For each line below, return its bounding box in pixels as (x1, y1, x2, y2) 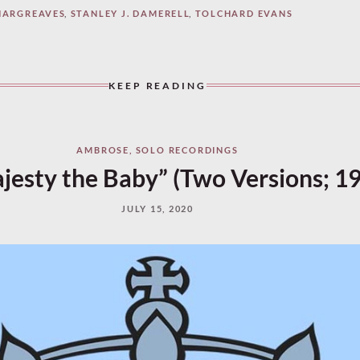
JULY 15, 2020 (121, 202, 194, 214)
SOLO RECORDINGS (135, 144, 239, 155)
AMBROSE (76, 144, 130, 155)
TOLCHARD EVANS (194, 7, 293, 18)
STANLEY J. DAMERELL (70, 7, 190, 18)
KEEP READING (108, 79, 207, 92)
